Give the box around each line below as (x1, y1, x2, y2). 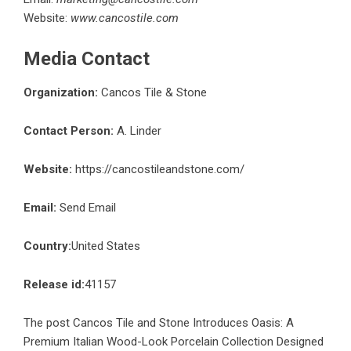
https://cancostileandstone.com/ (75, 161, 244, 176)
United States (71, 238, 140, 253)
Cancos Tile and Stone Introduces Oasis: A (73, 315, 294, 330)
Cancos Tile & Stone (98, 85, 207, 100)
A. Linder (114, 123, 161, 138)
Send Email (60, 200, 116, 215)
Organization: (24, 85, 98, 100)
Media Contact (24, 47, 150, 70)
